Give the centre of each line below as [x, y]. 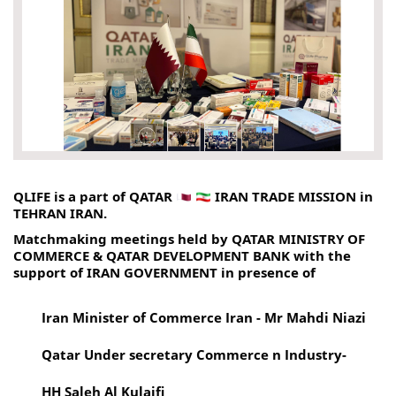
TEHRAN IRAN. [60, 213]
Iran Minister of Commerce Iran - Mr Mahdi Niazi [206, 317]
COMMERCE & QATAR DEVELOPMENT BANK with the [182, 255]
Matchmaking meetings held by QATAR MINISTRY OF [189, 238]
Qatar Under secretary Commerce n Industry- [194, 354]
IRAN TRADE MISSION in [292, 196]
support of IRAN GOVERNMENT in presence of [166, 272]
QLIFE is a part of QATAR [95, 196]
